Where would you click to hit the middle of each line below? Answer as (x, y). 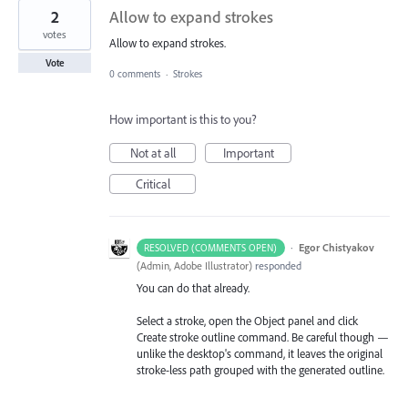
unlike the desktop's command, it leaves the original (260, 354)
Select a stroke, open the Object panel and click (247, 321)
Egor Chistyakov (336, 248)
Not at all (153, 153)
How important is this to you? (183, 120)
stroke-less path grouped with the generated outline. (262, 370)
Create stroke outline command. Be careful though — (263, 337)
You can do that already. (193, 288)
